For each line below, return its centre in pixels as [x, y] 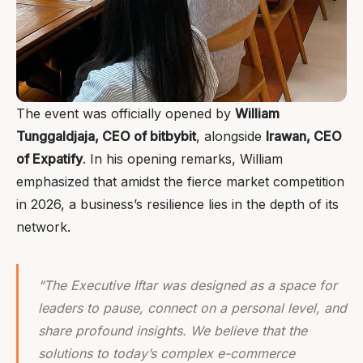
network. [43, 227]
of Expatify [49, 159]
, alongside [231, 137]
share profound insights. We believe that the [173, 331]
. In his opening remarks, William [183, 159]
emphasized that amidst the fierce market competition [180, 182]
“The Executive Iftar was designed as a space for [188, 286]
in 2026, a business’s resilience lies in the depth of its [177, 205]
